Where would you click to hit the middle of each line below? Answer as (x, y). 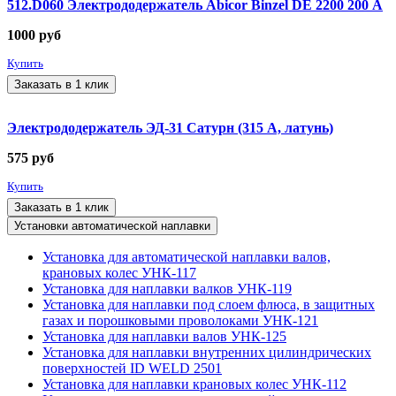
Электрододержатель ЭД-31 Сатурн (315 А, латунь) (170, 128)
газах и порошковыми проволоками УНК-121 (180, 321)
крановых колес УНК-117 (119, 273)
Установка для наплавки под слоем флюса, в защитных (209, 305)
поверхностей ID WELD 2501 (132, 369)
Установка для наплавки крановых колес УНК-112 (194, 385)
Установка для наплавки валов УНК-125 (164, 337)
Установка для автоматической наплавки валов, (187, 257)
